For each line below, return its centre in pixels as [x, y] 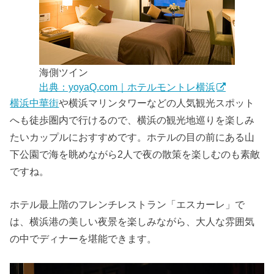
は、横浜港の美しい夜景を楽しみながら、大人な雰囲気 [132, 221]
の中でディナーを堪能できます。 [83, 238]
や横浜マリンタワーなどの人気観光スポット [157, 102]
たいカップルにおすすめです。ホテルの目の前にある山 [132, 137]
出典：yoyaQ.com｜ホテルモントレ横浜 [127, 87]
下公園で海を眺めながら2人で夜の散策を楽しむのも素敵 [135, 154]
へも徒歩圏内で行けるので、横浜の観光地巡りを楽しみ [132, 120]
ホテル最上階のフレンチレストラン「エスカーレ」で [128, 204]
